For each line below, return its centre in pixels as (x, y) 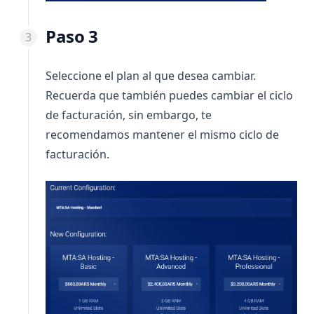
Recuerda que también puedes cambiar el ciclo (169, 95)
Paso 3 (72, 36)
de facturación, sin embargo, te (129, 115)
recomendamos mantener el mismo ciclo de (162, 135)
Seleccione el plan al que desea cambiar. (151, 76)
